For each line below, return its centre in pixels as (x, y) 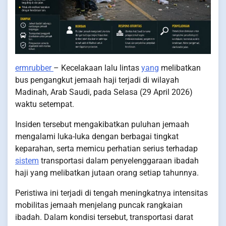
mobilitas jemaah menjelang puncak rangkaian (99, 205)
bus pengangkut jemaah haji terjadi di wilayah (97, 80)
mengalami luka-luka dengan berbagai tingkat (97, 137)
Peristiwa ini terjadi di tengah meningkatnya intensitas (111, 193)
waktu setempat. (45, 104)
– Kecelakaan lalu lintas (97, 68)
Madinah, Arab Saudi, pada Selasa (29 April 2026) (104, 92)
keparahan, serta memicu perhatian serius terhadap (106, 149)
